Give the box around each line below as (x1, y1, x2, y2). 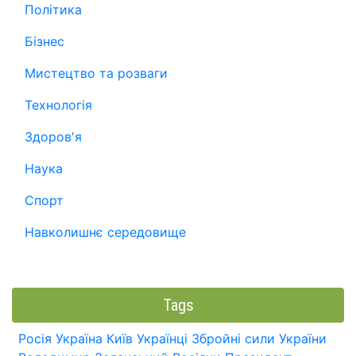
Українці (137, 330, 188, 346)
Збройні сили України (192, 330, 327, 346)
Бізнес (25, 33, 64, 49)
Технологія (25, 96, 92, 113)
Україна (56, 330, 103, 346)
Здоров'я (25, 128, 82, 145)
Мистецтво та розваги (25, 64, 168, 81)
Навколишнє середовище (25, 223, 186, 240)
